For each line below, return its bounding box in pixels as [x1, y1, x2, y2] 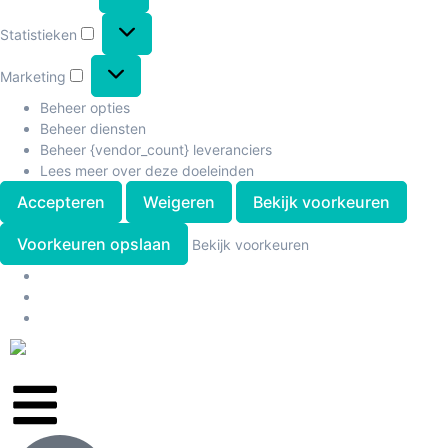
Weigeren [143, 191, 215, 212]
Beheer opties [40, 98, 130, 116]
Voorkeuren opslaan [17, 233, 171, 254]
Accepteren [17, 191, 105, 212]
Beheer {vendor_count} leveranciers [40, 140, 272, 158]
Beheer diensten [40, 119, 146, 137]
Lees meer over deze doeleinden [40, 161, 254, 179]
